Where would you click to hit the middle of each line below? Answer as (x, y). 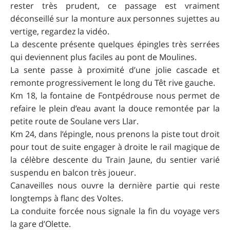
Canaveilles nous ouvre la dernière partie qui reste (115, 186)
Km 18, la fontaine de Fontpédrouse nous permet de (115, 96)
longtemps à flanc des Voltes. (67, 198)
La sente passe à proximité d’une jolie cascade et (115, 70)
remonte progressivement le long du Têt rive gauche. (113, 83)
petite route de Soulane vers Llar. (74, 121)
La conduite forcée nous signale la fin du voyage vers (115, 211)
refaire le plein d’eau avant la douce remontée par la (115, 109)
